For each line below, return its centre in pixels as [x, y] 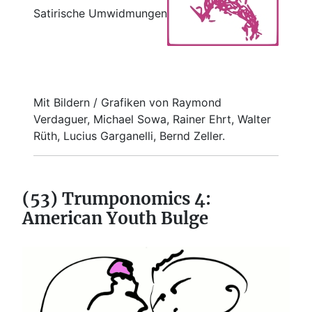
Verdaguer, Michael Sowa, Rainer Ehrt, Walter [152, 119]
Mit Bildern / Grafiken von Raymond [127, 102]
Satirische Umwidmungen [100, 13]
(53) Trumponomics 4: [117, 198]
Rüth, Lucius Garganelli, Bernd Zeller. [129, 135]
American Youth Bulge [115, 218]
